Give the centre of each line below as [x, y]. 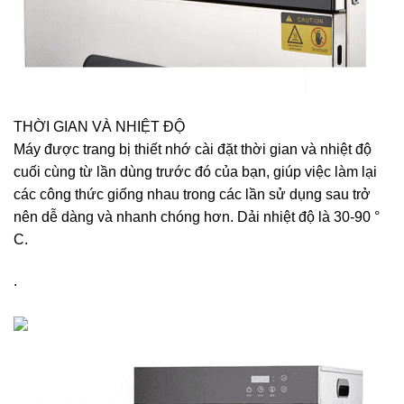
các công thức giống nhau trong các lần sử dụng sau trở [192, 195]
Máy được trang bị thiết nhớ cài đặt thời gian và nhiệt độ [193, 150]
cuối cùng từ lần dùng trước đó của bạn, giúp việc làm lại [195, 172]
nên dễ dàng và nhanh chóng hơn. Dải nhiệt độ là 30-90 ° [197, 217]
